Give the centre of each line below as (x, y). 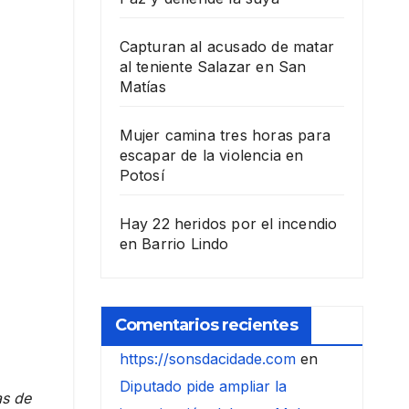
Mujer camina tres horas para (225, 136)
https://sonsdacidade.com (207, 359)
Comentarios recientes (206, 325)
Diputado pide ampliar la (203, 387)
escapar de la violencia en (211, 156)
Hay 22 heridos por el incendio (228, 224)
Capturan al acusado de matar (227, 47)
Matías (142, 87)
